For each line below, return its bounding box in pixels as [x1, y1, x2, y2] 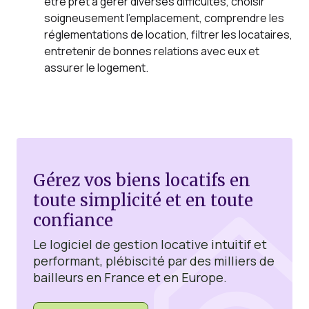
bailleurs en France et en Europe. [32, 269, 227, 286]
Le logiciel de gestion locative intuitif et [32, 236, 267, 253]
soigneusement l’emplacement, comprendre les [43, 10, 284, 26]
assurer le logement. [43, 60, 148, 76]
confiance [32, 210, 113, 231]
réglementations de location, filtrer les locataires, [43, 27, 292, 43]
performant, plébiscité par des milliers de [32, 252, 275, 270]
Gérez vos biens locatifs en [32, 170, 250, 191]
